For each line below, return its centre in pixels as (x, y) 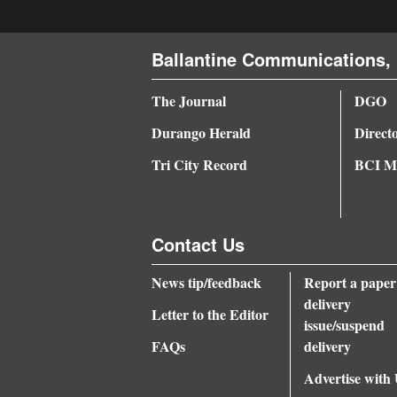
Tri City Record (199, 164)
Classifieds (47, 132)
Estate (34, 93)
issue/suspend (344, 324)
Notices (37, 196)
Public (34, 171)
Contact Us (198, 244)
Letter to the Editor (210, 314)
